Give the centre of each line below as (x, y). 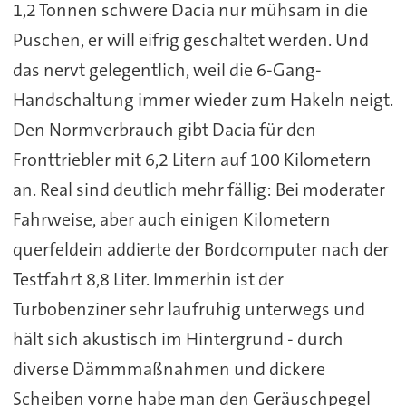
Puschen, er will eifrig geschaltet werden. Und (190, 39)
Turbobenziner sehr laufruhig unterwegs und (188, 309)
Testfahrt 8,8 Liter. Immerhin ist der (148, 279)
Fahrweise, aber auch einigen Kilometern (171, 219)
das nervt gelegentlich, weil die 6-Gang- (167, 69)
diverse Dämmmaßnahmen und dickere (169, 368)
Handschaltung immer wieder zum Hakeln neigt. (203, 99)
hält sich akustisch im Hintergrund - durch (178, 338)
